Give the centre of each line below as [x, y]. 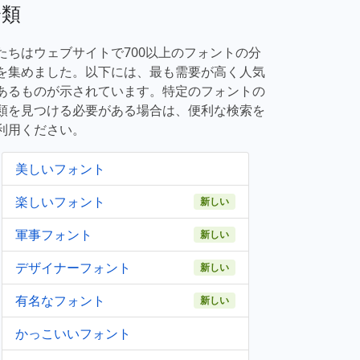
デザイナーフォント [73, 268]
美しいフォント [60, 169]
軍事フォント [54, 235]
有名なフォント [60, 301]
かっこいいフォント [73, 333]
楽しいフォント [60, 202]
